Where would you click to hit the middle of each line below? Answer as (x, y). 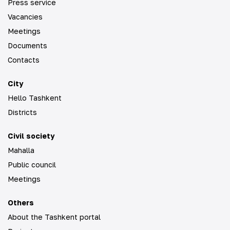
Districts (22, 112)
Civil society (31, 136)
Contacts (24, 60)
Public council (32, 165)
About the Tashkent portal (54, 217)
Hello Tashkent (35, 98)
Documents (27, 45)
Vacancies (25, 17)
